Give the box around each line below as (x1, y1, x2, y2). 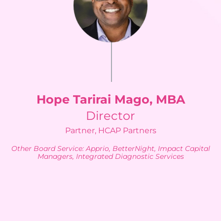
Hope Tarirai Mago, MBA (36, 92, 185, 107)
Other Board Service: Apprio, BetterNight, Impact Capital (11, 144, 210, 153)
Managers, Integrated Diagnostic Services (37, 152, 184, 161)
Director (86, 109, 135, 123)
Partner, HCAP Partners (65, 126, 156, 136)
